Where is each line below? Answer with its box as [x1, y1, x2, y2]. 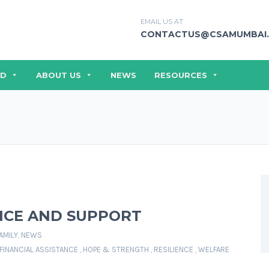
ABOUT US [36, 70, 81, 80]
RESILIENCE [154, 245, 193, 254]
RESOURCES [154, 70, 207, 80]
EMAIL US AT [141, 17, 183, 26]
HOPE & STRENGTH [83, 245, 149, 254]
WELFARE [198, 245, 229, 254]
